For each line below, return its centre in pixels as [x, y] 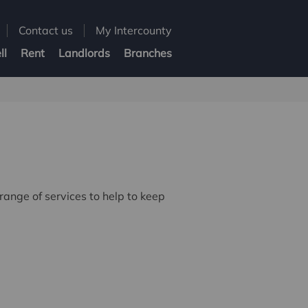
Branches [148, 53]
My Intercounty [134, 30]
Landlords [84, 53]
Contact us [46, 30]
